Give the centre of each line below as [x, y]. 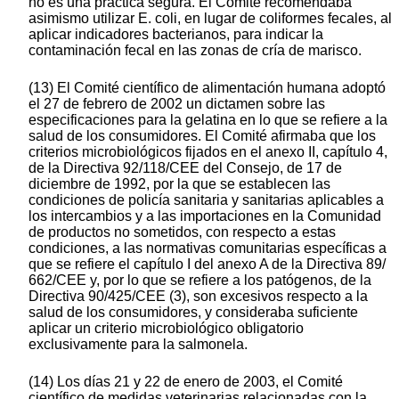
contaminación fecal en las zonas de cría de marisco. [195, 51]
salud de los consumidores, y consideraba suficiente [193, 313]
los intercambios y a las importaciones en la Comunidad [205, 216]
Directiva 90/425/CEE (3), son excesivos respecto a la [198, 297]
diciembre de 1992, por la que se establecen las [179, 184]
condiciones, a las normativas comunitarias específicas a [208, 248]
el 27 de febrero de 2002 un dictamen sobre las [177, 104]
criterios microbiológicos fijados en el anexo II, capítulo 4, [208, 152]
